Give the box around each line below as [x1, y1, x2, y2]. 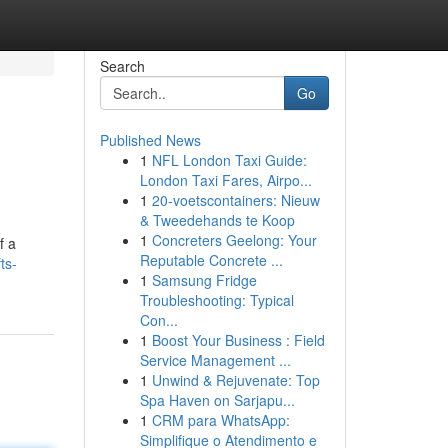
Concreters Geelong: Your [151, 230, 317, 250]
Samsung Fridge [151, 270, 257, 290]
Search [99, 56, 145, 76]
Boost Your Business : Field [151, 330, 325, 350]
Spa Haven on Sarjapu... [139, 390, 295, 410]
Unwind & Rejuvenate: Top [151, 370, 320, 390]
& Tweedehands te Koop [139, 210, 295, 230]
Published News [99, 130, 201, 150]
